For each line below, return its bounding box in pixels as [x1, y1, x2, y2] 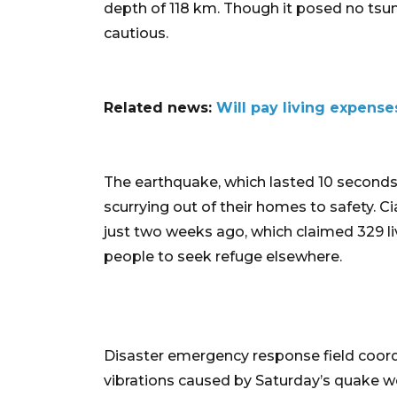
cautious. [104, 24, 168, 42]
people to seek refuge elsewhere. [104, 247, 342, 265]
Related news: [104, 98, 216, 116]
